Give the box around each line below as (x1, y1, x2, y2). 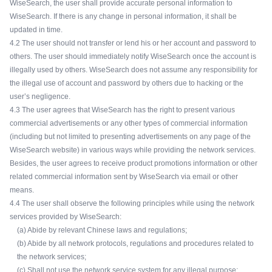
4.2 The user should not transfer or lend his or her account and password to (10, 39, 256, 47)
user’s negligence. (10, 92, 70, 101)
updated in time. (10, 25, 63, 34)
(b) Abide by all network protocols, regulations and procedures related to (17, 239, 254, 248)
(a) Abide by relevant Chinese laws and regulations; (17, 226, 187, 234)
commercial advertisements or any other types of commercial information (10, 119, 248, 127)
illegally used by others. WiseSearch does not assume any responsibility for (10, 66, 257, 74)
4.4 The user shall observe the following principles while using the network (10, 199, 254, 208)
